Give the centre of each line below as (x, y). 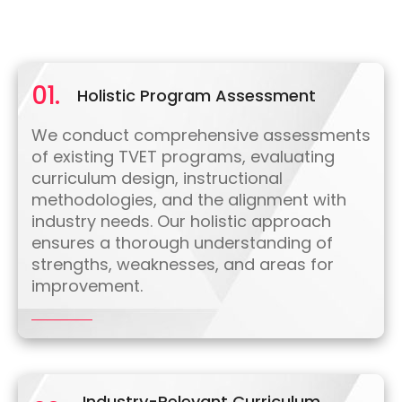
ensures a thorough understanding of (182, 243)
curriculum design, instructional (157, 179)
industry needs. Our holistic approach (181, 222)
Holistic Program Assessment (197, 96)
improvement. (87, 286)
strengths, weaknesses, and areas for (183, 265)
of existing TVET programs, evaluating (183, 157)
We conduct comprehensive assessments (201, 135)
